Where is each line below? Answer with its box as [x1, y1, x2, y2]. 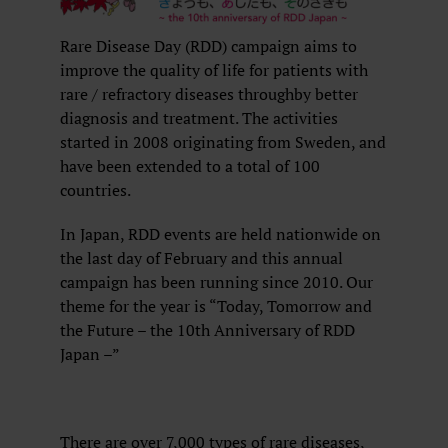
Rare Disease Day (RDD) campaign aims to [60, 35, 357, 57]
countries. [60, 179, 131, 201]
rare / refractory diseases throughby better [60, 83, 358, 105]
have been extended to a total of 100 [60, 155, 320, 177]
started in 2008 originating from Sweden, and [60, 131, 386, 153]
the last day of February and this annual [60, 247, 343, 269]
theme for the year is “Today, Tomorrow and [60, 295, 372, 317]
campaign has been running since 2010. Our [60, 271, 373, 293]
